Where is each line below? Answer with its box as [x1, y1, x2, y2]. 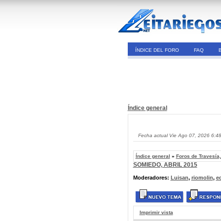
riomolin [191, 175, 213, 181]
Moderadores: [133, 175, 171, 181]
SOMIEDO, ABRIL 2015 [133, 161, 197, 168]
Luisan [170, 175, 188, 181]
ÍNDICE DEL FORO [135, 47, 179, 53]
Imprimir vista [139, 210, 173, 215]
